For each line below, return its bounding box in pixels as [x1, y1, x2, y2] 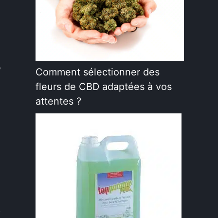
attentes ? [35, 95, 81, 107]
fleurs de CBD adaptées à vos [35, 80, 172, 92]
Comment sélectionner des [35, 66, 160, 78]
